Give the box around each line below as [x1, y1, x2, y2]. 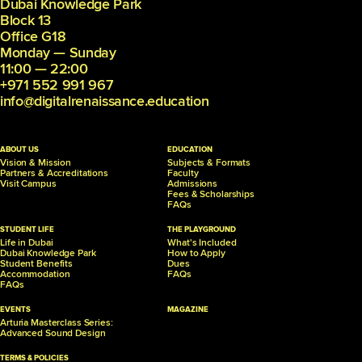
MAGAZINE [167, 304, 209, 314]
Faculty [167, 166, 199, 179]
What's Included [167, 236, 237, 249]
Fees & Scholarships [167, 187, 255, 200]
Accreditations [46, 166, 109, 179]
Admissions [167, 177, 218, 190]
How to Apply [167, 246, 225, 259]
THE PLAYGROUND [167, 225, 237, 235]
